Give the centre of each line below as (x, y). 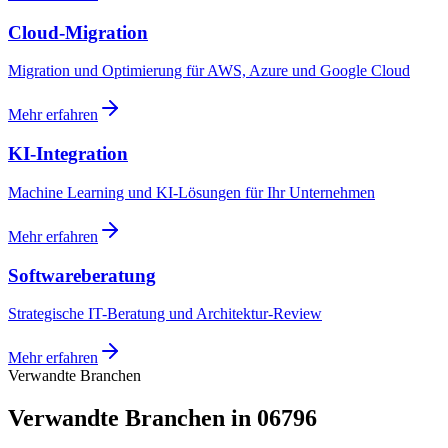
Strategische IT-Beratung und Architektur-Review (165, 314)
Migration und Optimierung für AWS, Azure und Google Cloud (209, 71)
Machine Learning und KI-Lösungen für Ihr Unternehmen (191, 192)
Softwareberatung (82, 275)
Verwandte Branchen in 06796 (162, 418)
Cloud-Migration (78, 32)
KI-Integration (68, 154)
